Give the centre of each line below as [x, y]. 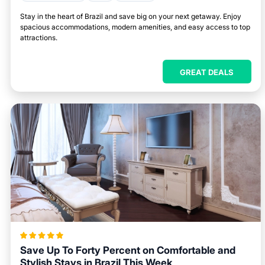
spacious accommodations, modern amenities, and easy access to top [135, 27]
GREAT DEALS [207, 72]
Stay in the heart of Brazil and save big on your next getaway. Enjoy [131, 16]
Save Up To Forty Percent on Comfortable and [128, 250]
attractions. [39, 38]
